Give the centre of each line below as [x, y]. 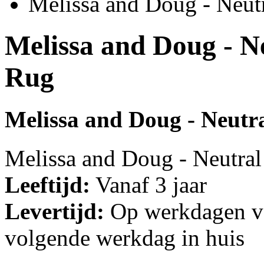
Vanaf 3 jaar [148, 185]
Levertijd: [55, 212]
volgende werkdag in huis [125, 238]
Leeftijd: [47, 185]
